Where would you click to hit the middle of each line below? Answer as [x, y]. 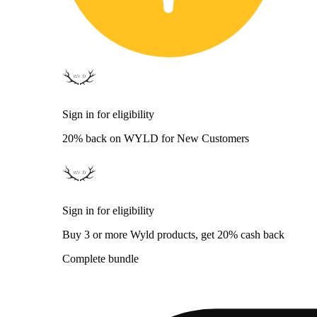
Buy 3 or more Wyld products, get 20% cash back [173, 234]
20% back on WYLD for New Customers [156, 138]
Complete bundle [100, 258]
